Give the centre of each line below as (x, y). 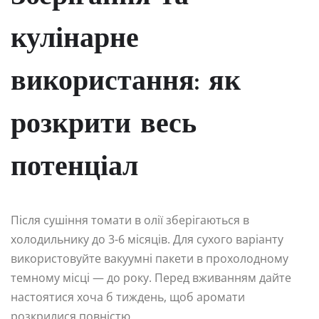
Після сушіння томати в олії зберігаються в (130, 220)
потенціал (74, 168)
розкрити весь (104, 125)
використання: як (126, 82)
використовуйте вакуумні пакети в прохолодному (150, 258)
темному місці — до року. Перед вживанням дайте (151, 277)
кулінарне (75, 40)
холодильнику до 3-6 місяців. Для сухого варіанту (147, 239)
